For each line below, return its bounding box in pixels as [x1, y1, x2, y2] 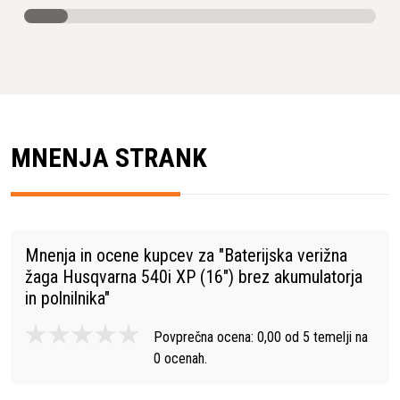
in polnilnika [25, 287, 104, 309]
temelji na [313, 328, 368, 346]
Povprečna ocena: [154, 328, 257, 346]
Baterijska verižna [224, 244, 347, 266]
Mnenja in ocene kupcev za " [25, 244, 224, 266]
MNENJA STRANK [11, 141, 207, 173]
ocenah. [161, 349, 207, 367]
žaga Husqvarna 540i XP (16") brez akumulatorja [25, 265, 362, 287]
